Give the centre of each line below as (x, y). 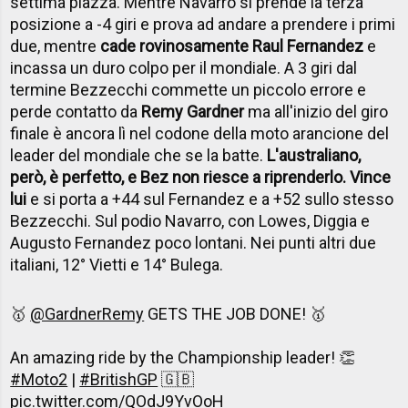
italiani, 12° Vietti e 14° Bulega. (117, 265)
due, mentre (56, 46)
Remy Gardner (193, 112)
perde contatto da (76, 112)
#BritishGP (119, 380)
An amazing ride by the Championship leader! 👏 (183, 358)
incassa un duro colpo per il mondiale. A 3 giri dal (184, 68)
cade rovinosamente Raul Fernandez (232, 46)
